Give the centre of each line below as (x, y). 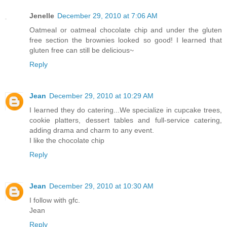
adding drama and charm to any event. (92, 130)
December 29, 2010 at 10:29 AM (101, 96)
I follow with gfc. (55, 200)
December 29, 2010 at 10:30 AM (101, 186)
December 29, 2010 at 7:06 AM (107, 16)
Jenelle (42, 16)
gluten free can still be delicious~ (82, 50)
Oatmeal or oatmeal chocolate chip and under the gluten (126, 30)
